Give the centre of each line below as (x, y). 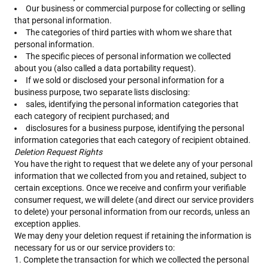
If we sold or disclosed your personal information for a (125, 80)
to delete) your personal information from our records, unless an (132, 212)
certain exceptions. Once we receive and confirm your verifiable (130, 188)
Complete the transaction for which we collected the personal (136, 260)
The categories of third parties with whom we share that (129, 32)
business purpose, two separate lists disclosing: (102, 92)
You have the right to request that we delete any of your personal (133, 164)
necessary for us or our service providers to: (95, 248)
